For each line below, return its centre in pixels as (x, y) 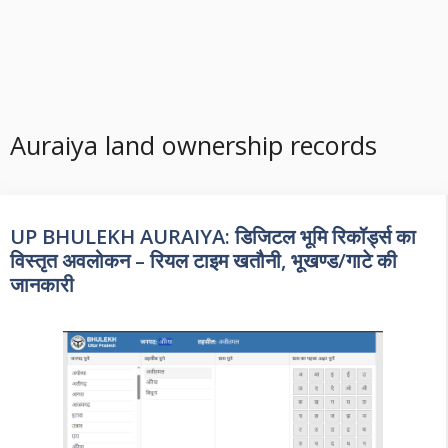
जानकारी (42, 284)
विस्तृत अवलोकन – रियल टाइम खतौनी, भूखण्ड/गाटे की (203, 260)
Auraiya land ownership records (193, 145)
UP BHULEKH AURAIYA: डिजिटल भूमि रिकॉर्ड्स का (213, 236)
